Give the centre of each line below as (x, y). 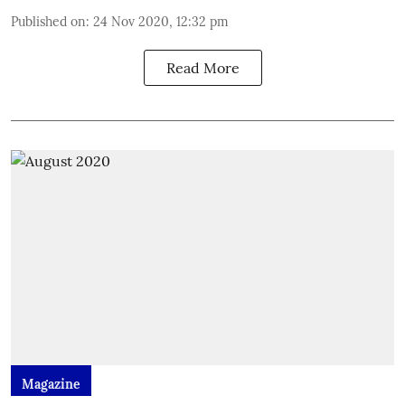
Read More (202, 67)
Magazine (51, 384)
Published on (48, 21)
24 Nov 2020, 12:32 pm (161, 21)
